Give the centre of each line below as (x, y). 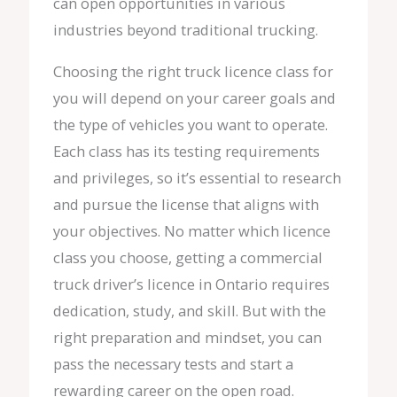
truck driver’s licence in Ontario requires (191, 284)
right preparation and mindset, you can (187, 337)
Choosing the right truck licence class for (193, 71)
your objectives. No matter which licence (191, 230)
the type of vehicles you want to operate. (190, 124)
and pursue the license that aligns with (186, 204)
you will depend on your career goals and (194, 97)
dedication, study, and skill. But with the (189, 310)
